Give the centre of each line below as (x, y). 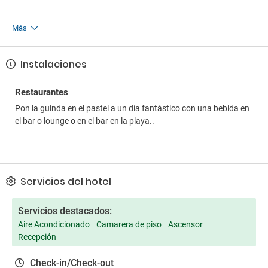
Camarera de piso (129, 224)
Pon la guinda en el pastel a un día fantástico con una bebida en (132, 108)
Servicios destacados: (65, 211)
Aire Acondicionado (54, 224)
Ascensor (185, 224)
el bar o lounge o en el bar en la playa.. (85, 121)
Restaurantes (42, 92)
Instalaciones (52, 64)
